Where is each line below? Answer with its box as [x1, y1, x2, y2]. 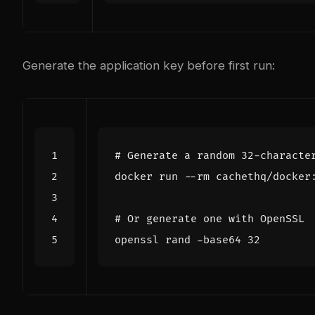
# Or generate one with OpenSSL [115, 212, 304, 226]
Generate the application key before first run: [22, 58, 275, 72]
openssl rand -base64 [115, 233, 247, 247]
